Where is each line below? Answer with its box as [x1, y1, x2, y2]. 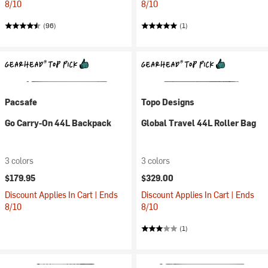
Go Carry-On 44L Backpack [5, 117, 111, 129]
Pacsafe [5, 96, 37, 108]
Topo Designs [141, 96, 194, 108]
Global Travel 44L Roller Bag [141, 117, 256, 129]
